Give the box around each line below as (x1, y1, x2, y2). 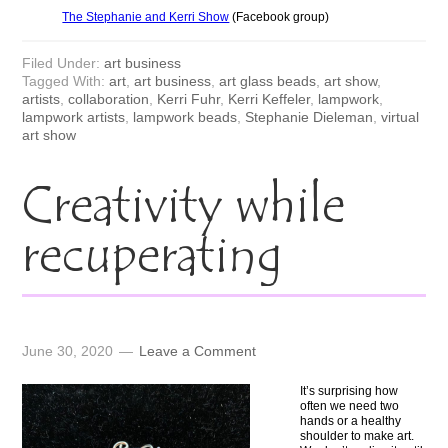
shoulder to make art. (300, 428, 415, 443)
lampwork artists (22, 108, 126, 125)
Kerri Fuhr (157, 90, 221, 107)
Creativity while (22, 178, 346, 238)
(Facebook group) (229, 9, 330, 24)
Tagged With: (22, 72, 110, 89)
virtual (381, 108, 420, 125)
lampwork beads (133, 108, 238, 125)
